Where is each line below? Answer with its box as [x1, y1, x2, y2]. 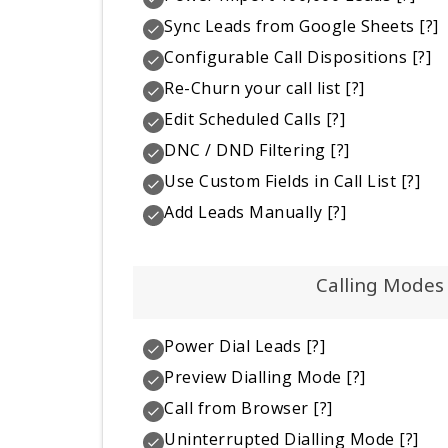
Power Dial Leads [164, 335, 302, 358]
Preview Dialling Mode [164, 366, 342, 389]
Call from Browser [164, 397, 309, 420]
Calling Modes [315, 271, 444, 297]
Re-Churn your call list [164, 76, 341, 99]
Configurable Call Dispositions [164, 45, 408, 68]
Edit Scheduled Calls [164, 107, 322, 130]
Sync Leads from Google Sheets [164, 14, 415, 37]
